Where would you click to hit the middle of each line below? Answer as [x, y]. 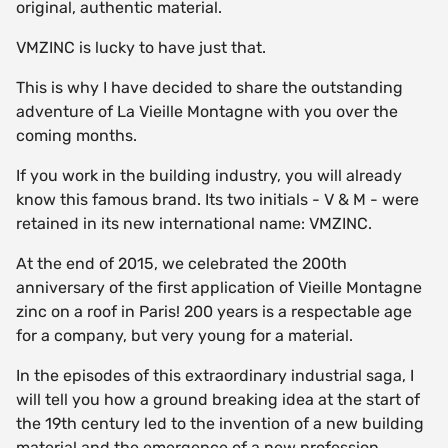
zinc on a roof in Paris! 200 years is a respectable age [214, 311]
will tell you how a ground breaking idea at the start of [218, 399]
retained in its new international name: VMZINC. [194, 223]
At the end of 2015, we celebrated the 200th [181, 263]
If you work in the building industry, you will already [209, 175]
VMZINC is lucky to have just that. [141, 47]
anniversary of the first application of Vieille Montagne [219, 287]
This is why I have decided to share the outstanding [209, 87]
